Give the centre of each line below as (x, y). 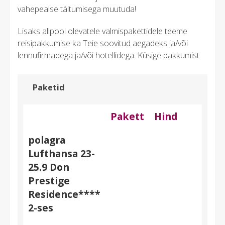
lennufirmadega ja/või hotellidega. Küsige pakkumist (108, 55)
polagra (47, 140)
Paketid (49, 87)
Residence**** (65, 194)
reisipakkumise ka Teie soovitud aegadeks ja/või (103, 43)
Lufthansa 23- (62, 154)
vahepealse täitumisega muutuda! (77, 9)
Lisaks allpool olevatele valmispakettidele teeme (102, 31)
